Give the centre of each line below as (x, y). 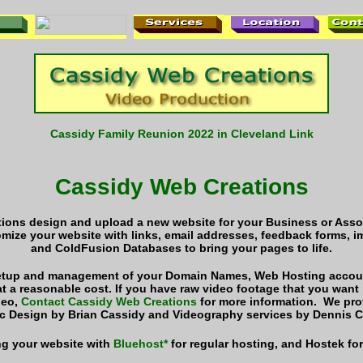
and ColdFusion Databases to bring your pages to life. (181, 248)
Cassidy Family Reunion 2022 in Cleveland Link (181, 134)
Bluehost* (140, 343)
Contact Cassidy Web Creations (109, 302)
